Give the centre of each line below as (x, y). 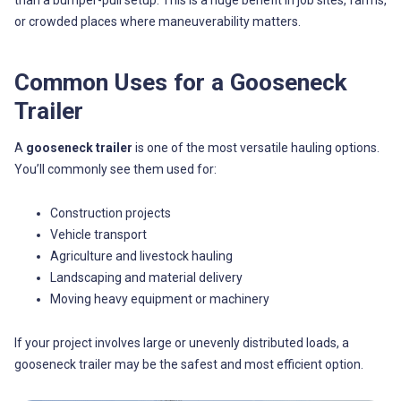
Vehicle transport (98, 235)
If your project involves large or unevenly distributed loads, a (181, 343)
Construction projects (110, 213)
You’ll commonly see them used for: (115, 169)
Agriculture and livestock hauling (141, 256)
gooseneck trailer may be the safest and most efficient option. (188, 365)
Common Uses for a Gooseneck (180, 82)
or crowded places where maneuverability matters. (157, 22)
